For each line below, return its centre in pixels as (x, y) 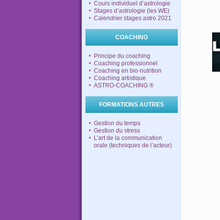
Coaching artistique (120, 78)
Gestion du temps (117, 123)
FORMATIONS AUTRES (132, 105)
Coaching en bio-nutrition (128, 71)
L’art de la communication (128, 138)
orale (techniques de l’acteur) (133, 145)
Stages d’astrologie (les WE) (132, 11)
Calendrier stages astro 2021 (133, 18)
